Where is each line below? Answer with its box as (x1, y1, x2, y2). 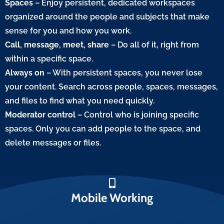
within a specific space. (5, 53, 93, 63)
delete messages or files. (5, 137, 101, 147)
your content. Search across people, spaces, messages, (5, 81, 218, 91)
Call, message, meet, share (5, 39, 109, 49)
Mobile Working (71, 190, 153, 205)
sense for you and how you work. (5, 25, 131, 35)
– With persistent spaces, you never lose (44, 67, 202, 77)
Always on (5, 67, 44, 77)
